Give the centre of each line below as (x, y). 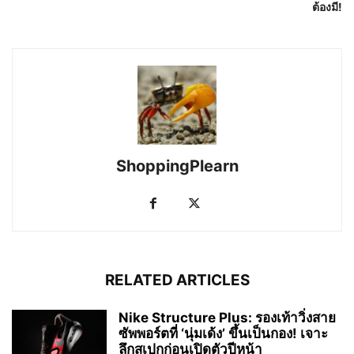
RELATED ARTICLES (177, 280)
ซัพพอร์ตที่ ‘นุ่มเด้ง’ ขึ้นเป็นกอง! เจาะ (223, 333)
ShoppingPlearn (177, 166)
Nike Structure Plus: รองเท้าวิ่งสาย (227, 317)
